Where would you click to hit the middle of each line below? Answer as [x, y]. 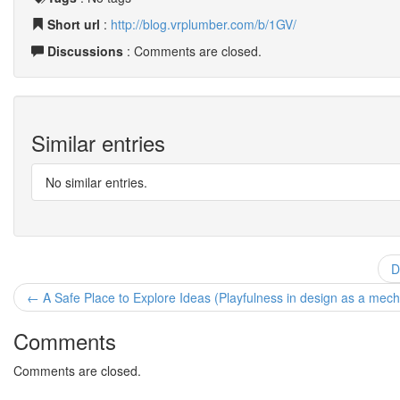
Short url [74, 24]
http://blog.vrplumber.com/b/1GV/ [204, 24]
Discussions [85, 51]
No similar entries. [96, 182]
